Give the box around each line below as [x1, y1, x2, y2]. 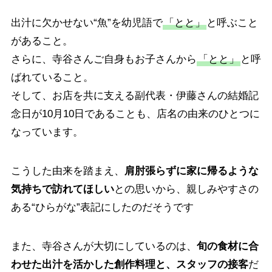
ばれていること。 [10, 71, 93, 83]
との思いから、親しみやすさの [114, 183, 259, 195]
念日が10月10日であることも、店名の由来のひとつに [10, 107, 260, 120]
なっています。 [10, 126, 83, 138]
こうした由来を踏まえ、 [10, 165, 124, 177]
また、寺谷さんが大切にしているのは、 [10, 240, 197, 252]
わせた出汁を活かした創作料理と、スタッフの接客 [10, 258, 248, 270]
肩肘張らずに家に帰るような [124, 165, 259, 177]
